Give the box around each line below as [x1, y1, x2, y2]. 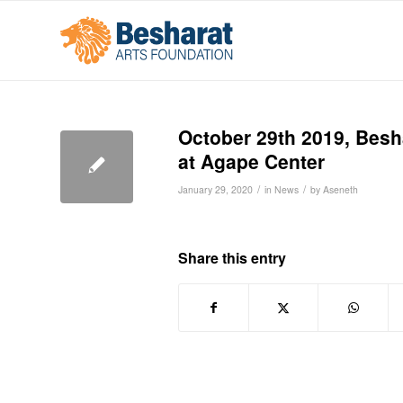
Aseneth [323, 183, 358, 196]
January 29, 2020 [178, 183, 253, 196]
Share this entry [178, 247, 286, 269]
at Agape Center [178, 148, 325, 175]
